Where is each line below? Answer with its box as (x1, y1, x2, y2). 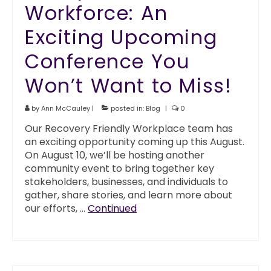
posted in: (109, 103, 146, 113)
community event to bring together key (25, 162, 214, 175)
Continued (88, 201, 137, 215)
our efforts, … (25, 201, 88, 215)
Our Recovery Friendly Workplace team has (25, 122, 233, 135)
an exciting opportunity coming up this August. (25, 135, 244, 149)
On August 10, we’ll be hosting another (25, 148, 204, 162)
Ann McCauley (41, 103, 90, 113)
